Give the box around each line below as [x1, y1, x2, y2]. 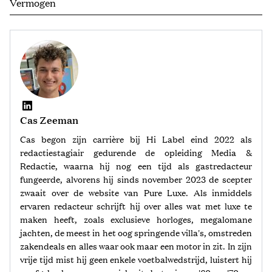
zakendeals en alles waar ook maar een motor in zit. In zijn [20, 239, 252, 252]
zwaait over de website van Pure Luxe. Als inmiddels [20, 186, 252, 199]
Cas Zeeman [20, 112, 78, 127]
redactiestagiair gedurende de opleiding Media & [20, 146, 252, 158]
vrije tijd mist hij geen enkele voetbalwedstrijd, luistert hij [20, 253, 252, 265]
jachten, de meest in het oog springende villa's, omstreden [20, 226, 252, 239]
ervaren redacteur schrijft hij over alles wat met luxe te [20, 199, 252, 212]
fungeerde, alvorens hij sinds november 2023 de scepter [20, 172, 252, 185]
